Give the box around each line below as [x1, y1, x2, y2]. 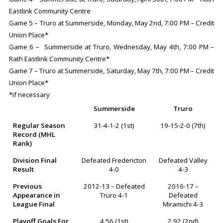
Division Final [12, 156, 57, 165]
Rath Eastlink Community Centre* [8, 54, 110, 64]
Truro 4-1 [100, 191, 128, 200]
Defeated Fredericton [82, 156, 147, 165]
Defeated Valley [158, 156, 208, 165]
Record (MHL [12, 130, 55, 139]
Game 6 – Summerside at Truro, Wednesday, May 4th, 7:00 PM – [8, 42, 215, 52]
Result [12, 165, 34, 174]
